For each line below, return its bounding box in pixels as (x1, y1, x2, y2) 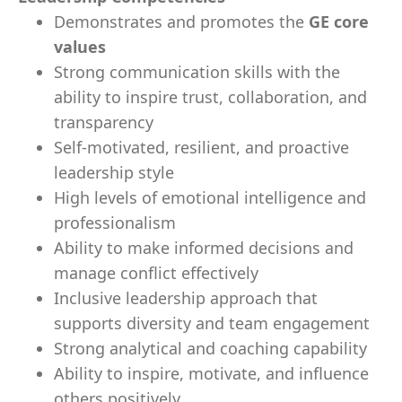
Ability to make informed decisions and (54, 237, 354, 258)
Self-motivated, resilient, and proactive (54, 136, 349, 158)
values (54, 36, 106, 57)
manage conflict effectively (54, 262, 258, 284)
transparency (54, 111, 153, 133)
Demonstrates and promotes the (54, 11, 309, 32)
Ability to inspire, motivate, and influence (54, 363, 369, 384)
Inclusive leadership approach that (54, 287, 318, 309)
